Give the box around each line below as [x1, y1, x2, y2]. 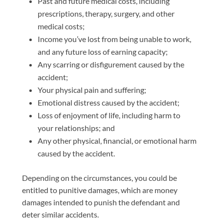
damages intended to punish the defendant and [22, 197, 180, 207]
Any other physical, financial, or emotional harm [37, 136, 197, 145]
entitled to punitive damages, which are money [22, 185, 177, 195]
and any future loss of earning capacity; [37, 47, 168, 56]
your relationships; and [37, 123, 115, 132]
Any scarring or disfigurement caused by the [37, 60, 184, 69]
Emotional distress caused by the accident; [37, 98, 179, 107]
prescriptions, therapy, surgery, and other [37, 9, 175, 18]
